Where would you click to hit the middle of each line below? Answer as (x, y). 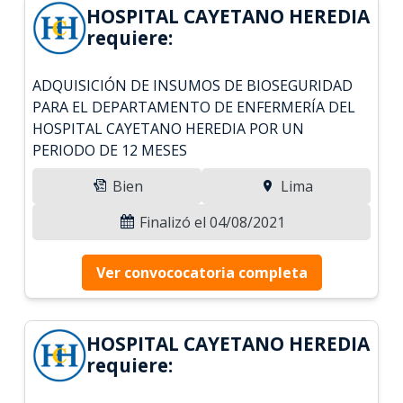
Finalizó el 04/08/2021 (210, 222)
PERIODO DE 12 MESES (110, 150)
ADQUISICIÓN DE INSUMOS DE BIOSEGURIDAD (193, 85)
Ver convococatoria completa (201, 272)
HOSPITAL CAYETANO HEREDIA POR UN (169, 128)
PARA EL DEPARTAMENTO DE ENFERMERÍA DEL (194, 107)
